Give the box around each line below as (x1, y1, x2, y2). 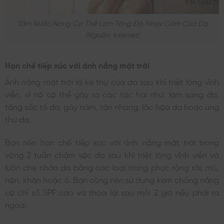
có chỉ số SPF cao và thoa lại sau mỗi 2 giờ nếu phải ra (5, 187, 219, 196)
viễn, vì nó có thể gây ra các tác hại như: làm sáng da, (5, 89, 219, 98)
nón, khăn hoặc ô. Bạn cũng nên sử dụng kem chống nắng (5, 175, 219, 183)
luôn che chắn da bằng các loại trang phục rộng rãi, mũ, (5, 162, 219, 171)
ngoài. (5, 200, 28, 208)
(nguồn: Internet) (84, 30, 139, 37)
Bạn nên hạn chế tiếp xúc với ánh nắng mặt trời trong (5, 137, 219, 146)
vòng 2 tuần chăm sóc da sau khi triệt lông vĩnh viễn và (5, 150, 219, 158)
